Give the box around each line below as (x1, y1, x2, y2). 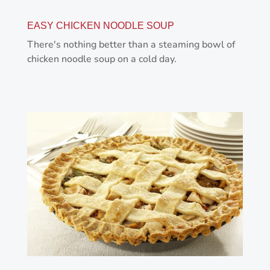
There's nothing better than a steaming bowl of (27, 38, 235, 52)
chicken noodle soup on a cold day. (27, 52, 177, 66)
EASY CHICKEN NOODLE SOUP (27, 20, 174, 31)
